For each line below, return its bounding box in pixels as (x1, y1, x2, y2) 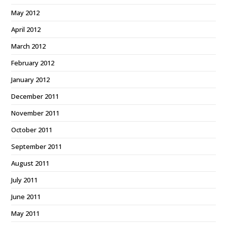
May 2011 (11, 209, 40, 218)
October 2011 (11, 125, 53, 134)
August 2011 (11, 159, 50, 168)
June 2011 (11, 192, 41, 201)
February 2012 (11, 58, 55, 67)
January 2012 (11, 75, 50, 84)
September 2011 (11, 142, 62, 151)
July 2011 (11, 175, 38, 184)
